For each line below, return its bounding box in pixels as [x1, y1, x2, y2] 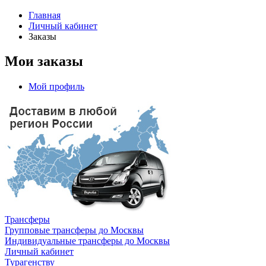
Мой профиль [28, 81, 84, 92]
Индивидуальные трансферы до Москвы [5, 236, 170, 246]
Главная [28, 9, 61, 20]
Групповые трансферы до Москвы [5, 225, 144, 236]
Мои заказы [5, 53, 83, 69]
